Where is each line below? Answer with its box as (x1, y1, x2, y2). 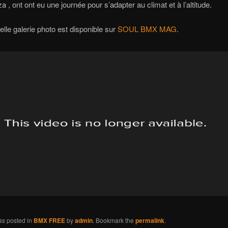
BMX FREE (33, 215, 65, 225)
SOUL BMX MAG (117, 23, 177, 35)
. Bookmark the (92, 215, 135, 224)
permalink (135, 215, 164, 225)
